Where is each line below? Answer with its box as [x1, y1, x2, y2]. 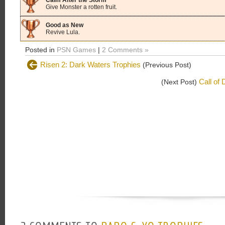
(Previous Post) [141, 61, 191, 69]
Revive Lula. [46, 29, 80, 36]
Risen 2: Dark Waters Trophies [40, 60, 141, 69]
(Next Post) [161, 78, 199, 86]
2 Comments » [102, 46, 149, 54]
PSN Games [57, 46, 96, 54]
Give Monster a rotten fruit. [46, 4, 117, 11]
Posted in [25, 46, 57, 54]
